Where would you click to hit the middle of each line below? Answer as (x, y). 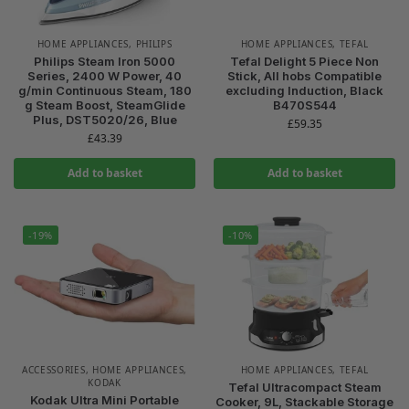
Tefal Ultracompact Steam (304, 387)
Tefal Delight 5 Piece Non (304, 61)
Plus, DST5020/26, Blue (105, 119)
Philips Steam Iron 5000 (105, 61)
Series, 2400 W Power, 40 (105, 75)
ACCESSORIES (53, 370)
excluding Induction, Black (304, 90)
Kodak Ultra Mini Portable (105, 400)
